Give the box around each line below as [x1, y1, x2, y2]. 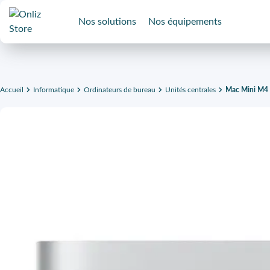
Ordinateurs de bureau [84, 86, 155, 93]
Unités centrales [165, 86, 216, 93]
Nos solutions [78, 17, 136, 27]
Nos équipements [148, 17, 222, 27]
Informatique [33, 86, 74, 93]
